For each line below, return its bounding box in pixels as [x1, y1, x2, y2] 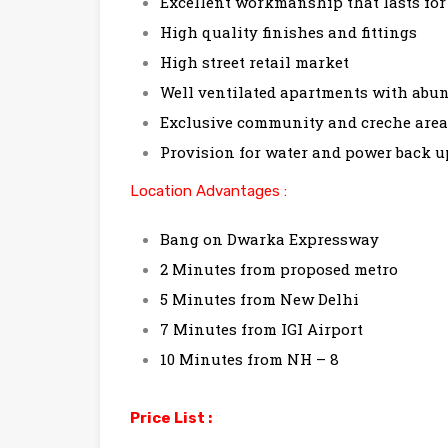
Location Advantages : [130, 182, 287, 201]
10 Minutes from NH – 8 [160, 349, 339, 370]
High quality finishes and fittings [160, 22, 417, 43]
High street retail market [160, 52, 349, 73]
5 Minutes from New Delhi [160, 289, 359, 310]
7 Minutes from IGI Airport [160, 319, 363, 340]
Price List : [130, 409, 212, 428]
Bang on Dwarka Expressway [160, 229, 379, 250]
